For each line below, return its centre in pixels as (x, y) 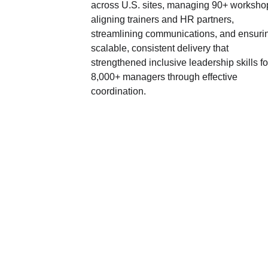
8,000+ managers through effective (165, 77)
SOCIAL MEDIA (120, 247)
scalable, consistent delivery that (161, 48)
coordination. (118, 91)
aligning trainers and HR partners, (163, 19)
